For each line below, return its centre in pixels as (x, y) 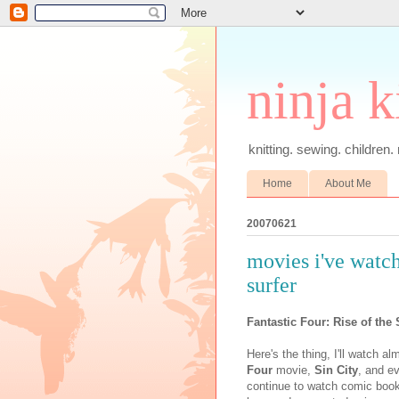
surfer (272, 285)
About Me (348, 183)
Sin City (336, 370)
